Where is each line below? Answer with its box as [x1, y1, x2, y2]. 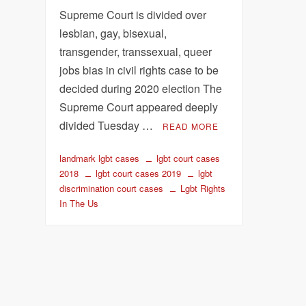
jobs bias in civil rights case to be [59, 61, 219, 78]
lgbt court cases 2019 [96, 166, 182, 180]
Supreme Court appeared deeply [59, 98, 219, 115]
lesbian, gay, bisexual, [59, 25, 167, 41]
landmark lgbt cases [59, 151, 140, 165]
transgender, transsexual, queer [59, 43, 212, 59]
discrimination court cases [59, 181, 164, 195]
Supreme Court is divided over [59, 6, 207, 23]
